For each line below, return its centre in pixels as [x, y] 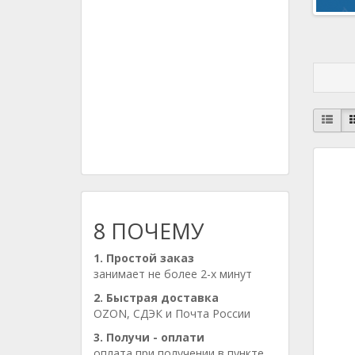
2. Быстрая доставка [156, 298]
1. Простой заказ [144, 258]
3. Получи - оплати [149, 337]
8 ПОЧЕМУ [149, 231]
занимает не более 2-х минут [173, 274]
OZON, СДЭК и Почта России [172, 313]
